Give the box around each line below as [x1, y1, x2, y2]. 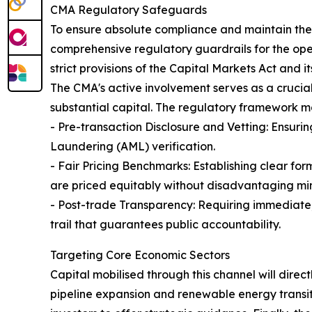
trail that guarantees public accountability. [50, 217, 281, 232]
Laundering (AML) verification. [50, 139, 215, 154]
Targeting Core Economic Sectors [50, 248, 230, 263]
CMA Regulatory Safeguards [50, 3, 207, 17]
